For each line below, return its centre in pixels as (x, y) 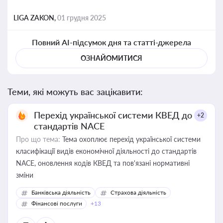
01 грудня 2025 (82, 18)
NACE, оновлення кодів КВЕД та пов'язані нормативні (103, 163)
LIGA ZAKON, (35, 18)
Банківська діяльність (61, 192)
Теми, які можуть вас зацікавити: (75, 92)
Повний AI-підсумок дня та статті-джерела (111, 42)
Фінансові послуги (57, 203)
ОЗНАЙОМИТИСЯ (111, 58)
